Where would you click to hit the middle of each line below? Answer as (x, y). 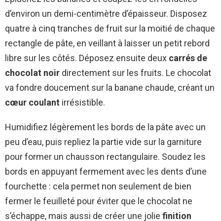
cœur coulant (32, 103)
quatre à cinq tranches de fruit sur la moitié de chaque (110, 29)
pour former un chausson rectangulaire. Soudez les (105, 157)
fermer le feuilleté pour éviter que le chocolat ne (99, 201)
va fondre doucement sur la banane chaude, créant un (110, 88)
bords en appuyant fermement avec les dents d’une (106, 172)
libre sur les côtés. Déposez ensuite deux (87, 58)
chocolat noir (32, 73)
